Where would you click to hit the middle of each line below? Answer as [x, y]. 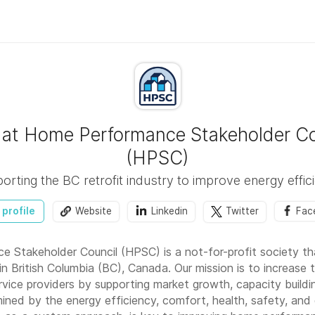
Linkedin [169, 211]
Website [93, 211]
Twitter [242, 211]
